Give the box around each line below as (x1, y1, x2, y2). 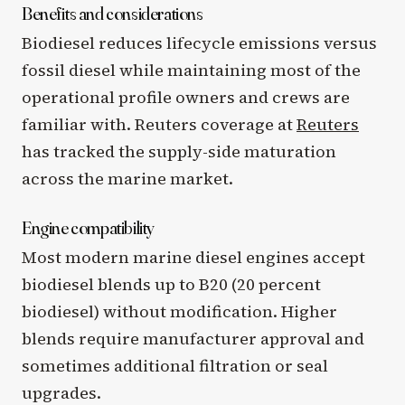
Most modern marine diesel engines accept (22, 246, 365, 268)
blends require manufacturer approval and (22, 327, 364, 350)
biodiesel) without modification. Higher (22, 300, 337, 323)
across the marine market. (22, 167, 233, 190)
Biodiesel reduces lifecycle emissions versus (22, 32, 377, 54)
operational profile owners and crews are (22, 86, 350, 108)
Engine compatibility (22, 216, 155, 239)
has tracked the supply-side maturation (22, 140, 336, 163)
